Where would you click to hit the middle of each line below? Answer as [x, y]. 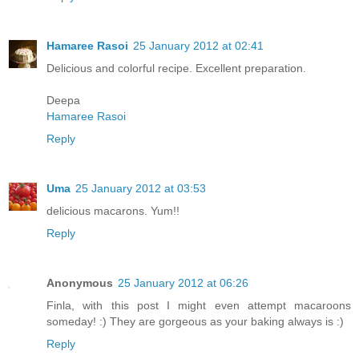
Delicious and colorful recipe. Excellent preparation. [176, 68]
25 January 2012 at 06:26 [183, 282]
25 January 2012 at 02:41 [198, 45]
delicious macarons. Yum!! [113, 210]
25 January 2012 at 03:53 [141, 188]
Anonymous [80, 282]
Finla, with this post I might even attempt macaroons [199, 305]
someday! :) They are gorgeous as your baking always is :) [195, 321]
